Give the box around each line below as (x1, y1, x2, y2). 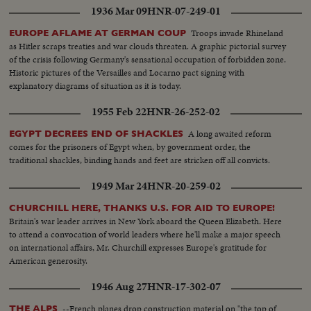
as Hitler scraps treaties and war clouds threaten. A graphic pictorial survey (9, 40, 287, 53)
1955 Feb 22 (91, 104, 146, 120)
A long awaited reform (188, 127, 272, 141)
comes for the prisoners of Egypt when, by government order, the (9, 140, 251, 154)
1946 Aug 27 (90, 279, 147, 295)
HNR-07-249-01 (146, 3, 221, 19)
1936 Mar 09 (90, 3, 147, 19)
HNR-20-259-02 (146, 178, 221, 194)
